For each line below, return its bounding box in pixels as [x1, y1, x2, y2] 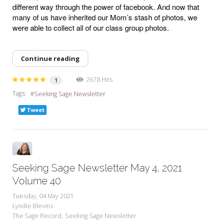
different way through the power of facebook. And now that [12, 1, 199, 12]
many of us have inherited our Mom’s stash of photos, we [12, 11, 197, 22]
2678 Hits [83, 75, 112, 84]
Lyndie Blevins [12, 201, 53, 210]
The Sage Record [12, 211, 61, 220]
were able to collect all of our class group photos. [12, 22, 171, 33]
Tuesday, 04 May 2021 [12, 191, 74, 200]
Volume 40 [12, 174, 61, 187]
